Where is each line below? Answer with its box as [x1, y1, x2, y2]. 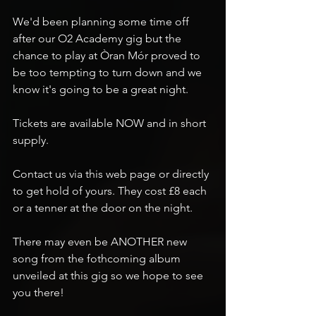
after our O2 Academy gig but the [13, 32, 184, 45]
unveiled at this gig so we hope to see [13, 269, 206, 282]
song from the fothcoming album [13, 252, 183, 265]
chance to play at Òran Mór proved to [13, 49, 203, 62]
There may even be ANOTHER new [13, 235, 190, 248]
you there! [13, 286, 64, 299]
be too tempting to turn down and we [13, 66, 205, 79]
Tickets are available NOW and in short [13, 116, 209, 130]
